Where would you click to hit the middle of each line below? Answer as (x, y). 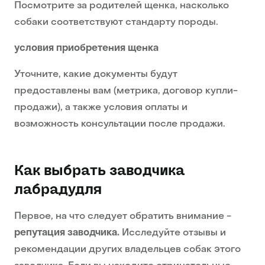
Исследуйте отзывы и (174, 233)
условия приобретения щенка (86, 49)
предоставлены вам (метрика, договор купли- (126, 91)
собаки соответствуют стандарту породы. (116, 23)
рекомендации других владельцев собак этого (127, 250)
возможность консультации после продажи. (120, 125)
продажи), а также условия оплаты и (101, 108)
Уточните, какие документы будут (96, 75)
